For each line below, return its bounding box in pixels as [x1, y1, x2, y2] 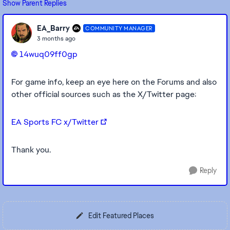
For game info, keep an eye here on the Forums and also [11, 76, 217, 87]
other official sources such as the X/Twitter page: [11, 89, 198, 100]
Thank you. [11, 144, 51, 155]
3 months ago [37, 34, 75, 43]
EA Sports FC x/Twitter [11, 117, 99, 127]
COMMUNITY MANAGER [85, 25, 153, 32]
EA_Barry [37, 23, 70, 33]
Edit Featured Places [88, 211, 154, 220]
